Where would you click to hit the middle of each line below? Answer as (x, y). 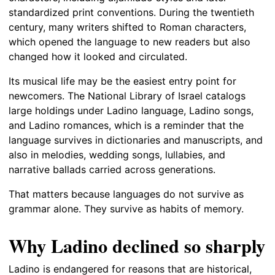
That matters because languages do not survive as (126, 194)
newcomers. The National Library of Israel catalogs (127, 95)
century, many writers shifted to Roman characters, (127, 27)
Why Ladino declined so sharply (137, 245)
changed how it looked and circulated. (98, 56)
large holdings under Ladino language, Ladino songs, (131, 110)
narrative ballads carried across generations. (112, 169)
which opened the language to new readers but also (130, 41)
